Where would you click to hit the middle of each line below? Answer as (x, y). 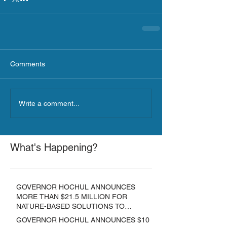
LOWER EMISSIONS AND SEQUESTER (81, 216)
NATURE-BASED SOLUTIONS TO (70, 206)
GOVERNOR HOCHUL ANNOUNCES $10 (83, 220)
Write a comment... (49, 103)
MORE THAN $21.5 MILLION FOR (72, 197)
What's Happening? (54, 148)
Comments (28, 64)
